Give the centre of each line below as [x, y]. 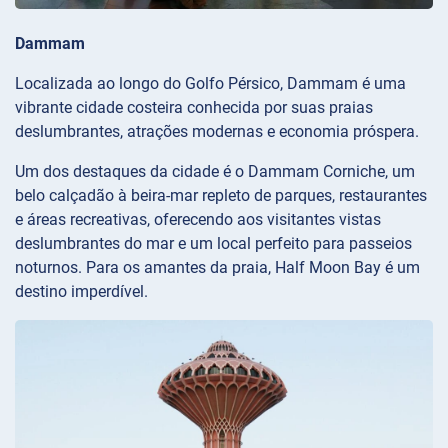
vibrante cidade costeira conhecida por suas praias [194, 108]
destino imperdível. [81, 292]
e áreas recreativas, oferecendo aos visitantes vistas [198, 220]
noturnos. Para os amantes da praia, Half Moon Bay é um [217, 268]
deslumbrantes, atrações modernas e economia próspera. [217, 132]
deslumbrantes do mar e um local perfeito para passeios [213, 244]
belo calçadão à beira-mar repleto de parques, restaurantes [221, 196]
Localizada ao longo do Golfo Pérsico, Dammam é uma [210, 84]
